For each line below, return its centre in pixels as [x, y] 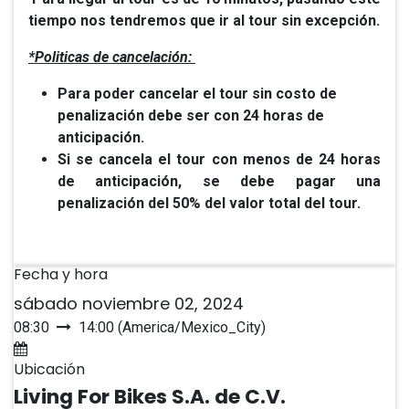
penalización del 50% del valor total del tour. [209, 203]
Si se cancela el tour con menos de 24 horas [219, 159]
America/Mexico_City [192, 327]
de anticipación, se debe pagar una [219, 181]
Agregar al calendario [102, 349]
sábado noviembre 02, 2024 [129, 303]
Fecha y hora [61, 274]
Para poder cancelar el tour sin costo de [197, 93]
